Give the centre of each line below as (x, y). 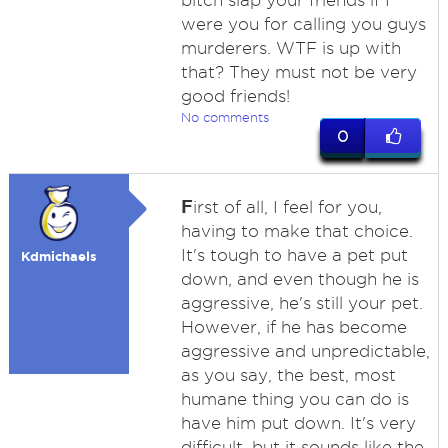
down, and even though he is (299, 279)
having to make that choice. (296, 231)
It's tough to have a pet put (294, 255)
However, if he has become (293, 327)
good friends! (235, 96)
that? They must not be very (298, 72)
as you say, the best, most (288, 375)
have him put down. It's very (298, 423)
